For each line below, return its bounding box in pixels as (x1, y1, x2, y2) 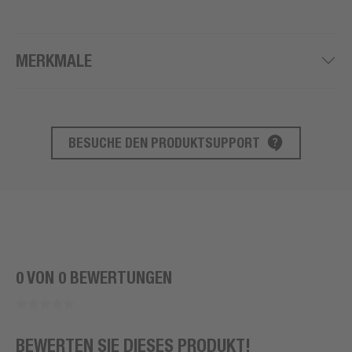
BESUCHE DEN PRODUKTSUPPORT (68, 134, 260, 151)
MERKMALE (16, 50, 92, 71)
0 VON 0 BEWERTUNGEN (16, 267, 172, 288)
